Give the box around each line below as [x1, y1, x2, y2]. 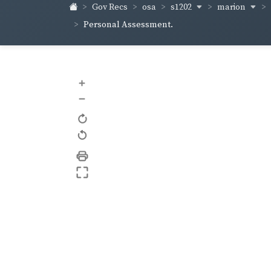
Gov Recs [92, 2, 128, 13]
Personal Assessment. [83, 19, 173, 30]
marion [217, 1, 247, 13]
